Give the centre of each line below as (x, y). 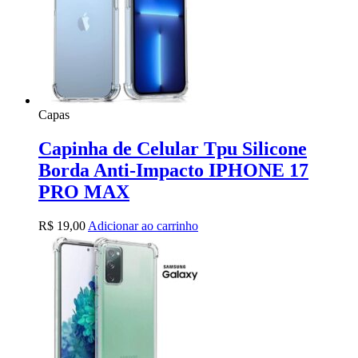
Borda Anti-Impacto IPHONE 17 (173, 171)
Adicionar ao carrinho (143, 226)
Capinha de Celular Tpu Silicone (173, 149)
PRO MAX (84, 192)
